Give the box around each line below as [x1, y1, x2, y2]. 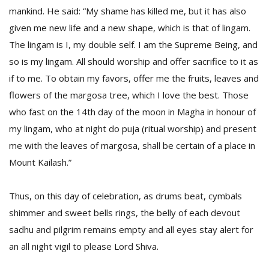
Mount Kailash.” [9, 156, 71, 168]
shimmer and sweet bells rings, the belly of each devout [9, 207, 240, 219]
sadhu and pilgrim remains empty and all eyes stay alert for [9, 223, 253, 235]
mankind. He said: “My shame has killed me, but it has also [9, 5, 246, 17]
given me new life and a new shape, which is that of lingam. [9, 22, 250, 34]
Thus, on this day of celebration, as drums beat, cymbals [9, 190, 242, 202]
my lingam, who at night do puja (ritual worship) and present [9, 122, 256, 134]
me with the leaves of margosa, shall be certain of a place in [9, 139, 255, 151]
